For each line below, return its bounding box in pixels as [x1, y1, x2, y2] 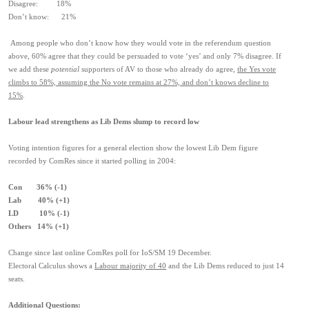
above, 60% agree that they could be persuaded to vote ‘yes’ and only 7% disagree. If [8, 52, 281, 60]
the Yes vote [237, 66, 276, 73]
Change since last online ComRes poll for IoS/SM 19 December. [8, 249, 212, 257]
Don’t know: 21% [8, 13, 76, 21]
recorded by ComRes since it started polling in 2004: [8, 157, 176, 165]
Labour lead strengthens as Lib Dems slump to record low [8, 118, 199, 126]
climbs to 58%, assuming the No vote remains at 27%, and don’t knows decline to [8, 79, 269, 86]
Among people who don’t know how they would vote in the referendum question [10, 39, 271, 47]
